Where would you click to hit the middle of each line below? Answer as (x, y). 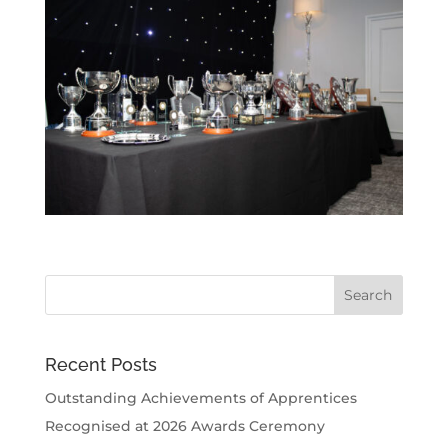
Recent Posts (100, 365)
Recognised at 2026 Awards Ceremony (184, 426)
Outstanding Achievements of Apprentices (200, 398)
